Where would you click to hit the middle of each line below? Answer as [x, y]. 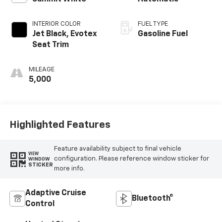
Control [40, 204]
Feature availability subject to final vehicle [117, 149]
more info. [69, 169]
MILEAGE [41, 69]
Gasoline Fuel [163, 34]
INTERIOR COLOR [56, 24]
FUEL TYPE [153, 24]
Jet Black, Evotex [64, 34]
